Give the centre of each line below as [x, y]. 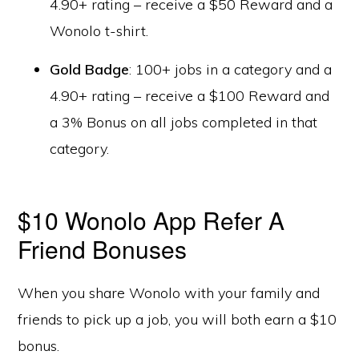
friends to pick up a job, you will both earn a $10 [177, 319]
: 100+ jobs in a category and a [231, 69]
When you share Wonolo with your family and [169, 293]
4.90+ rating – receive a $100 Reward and [190, 96]
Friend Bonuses [103, 249]
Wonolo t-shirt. [99, 31]
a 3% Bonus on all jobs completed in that [184, 122]
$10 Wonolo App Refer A [151, 220]
